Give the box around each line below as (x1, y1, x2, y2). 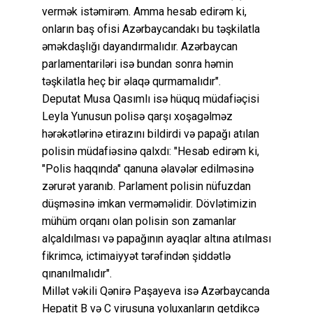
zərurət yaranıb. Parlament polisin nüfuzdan (42, 179, 251, 193)
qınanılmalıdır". (42, 266, 112, 280)
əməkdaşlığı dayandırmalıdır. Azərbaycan (42, 39, 238, 53)
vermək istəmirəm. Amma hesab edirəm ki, (42, 4, 247, 18)
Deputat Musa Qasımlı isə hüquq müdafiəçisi (42, 92, 259, 105)
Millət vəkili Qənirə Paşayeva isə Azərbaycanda (42, 284, 270, 298)
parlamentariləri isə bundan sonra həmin (42, 57, 233, 71)
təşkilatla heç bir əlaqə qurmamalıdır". (42, 74, 221, 88)
